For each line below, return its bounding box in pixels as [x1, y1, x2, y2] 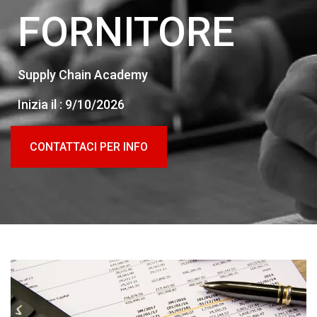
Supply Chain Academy [18, 67, 148, 82]
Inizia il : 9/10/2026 [18, 97, 125, 112]
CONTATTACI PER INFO [30, 140, 148, 154]
